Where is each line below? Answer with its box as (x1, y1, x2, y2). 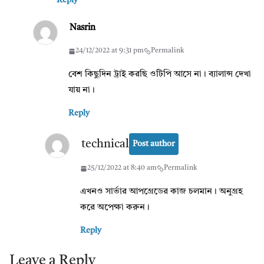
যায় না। (68, 86, 95, 95)
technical (81, 138, 129, 150)
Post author (133, 140, 175, 148)
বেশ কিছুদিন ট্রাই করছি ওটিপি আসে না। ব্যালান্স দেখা (68, 70, 251, 80)
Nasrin (70, 24, 95, 33)
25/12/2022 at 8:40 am (87, 164, 157, 172)
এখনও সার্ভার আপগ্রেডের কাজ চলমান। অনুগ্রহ (80, 187, 243, 197)
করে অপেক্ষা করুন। (80, 203, 150, 213)
